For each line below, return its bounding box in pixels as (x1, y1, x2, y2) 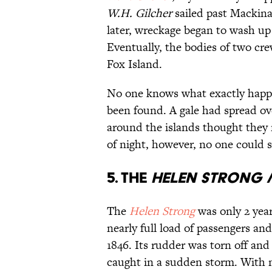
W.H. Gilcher (107, 4, 172, 21)
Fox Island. (107, 55, 162, 72)
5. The (107, 168, 151, 186)
